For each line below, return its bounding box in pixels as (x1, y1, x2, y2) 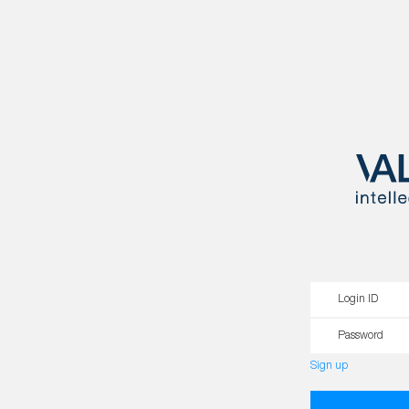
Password (338, 330, 383, 341)
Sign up (310, 361, 348, 372)
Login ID (338, 294, 378, 305)
